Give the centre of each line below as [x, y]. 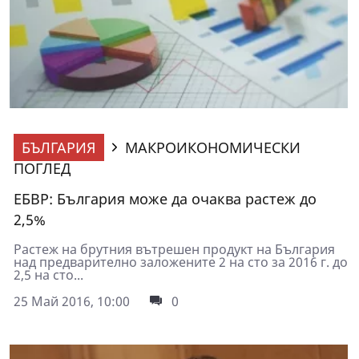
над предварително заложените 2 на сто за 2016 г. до [181, 262]
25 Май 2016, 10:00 [72, 301]
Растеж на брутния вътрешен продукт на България [174, 249]
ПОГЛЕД [42, 168]
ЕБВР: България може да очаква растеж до [165, 198]
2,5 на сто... [48, 274]
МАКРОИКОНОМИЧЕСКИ [213, 147]
